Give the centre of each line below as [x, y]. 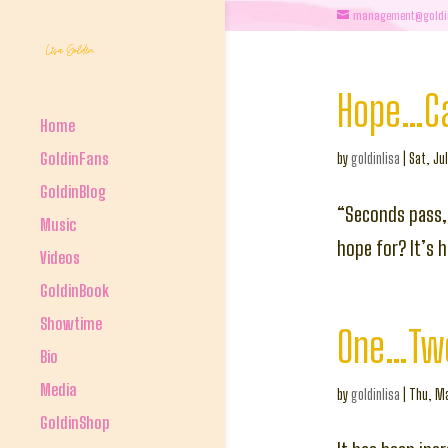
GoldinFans [74, 158]
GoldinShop [75, 422]
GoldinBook [74, 290]
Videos [60, 257]
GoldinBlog [73, 191]
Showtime [71, 323]
